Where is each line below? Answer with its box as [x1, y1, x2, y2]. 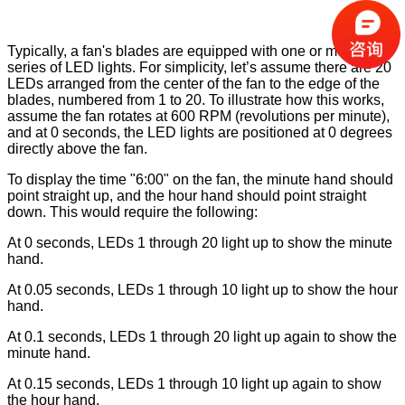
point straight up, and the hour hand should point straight [7, 187, 366, 203]
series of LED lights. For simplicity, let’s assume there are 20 [7, 59, 391, 75]
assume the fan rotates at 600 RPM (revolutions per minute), [7, 108, 390, 124]
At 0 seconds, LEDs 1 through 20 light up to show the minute [7, 234, 392, 250]
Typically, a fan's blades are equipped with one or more [7, 42, 358, 59]
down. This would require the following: [7, 203, 258, 220]
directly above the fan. [7, 140, 147, 156]
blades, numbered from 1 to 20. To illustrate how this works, [7, 91, 384, 108]
